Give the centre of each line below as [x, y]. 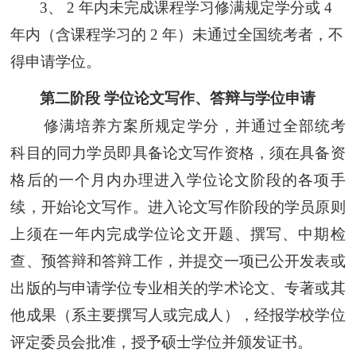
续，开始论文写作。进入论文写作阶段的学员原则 [178, 207]
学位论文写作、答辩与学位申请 [210, 98]
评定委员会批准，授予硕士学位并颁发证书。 [162, 342]
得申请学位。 [56, 61]
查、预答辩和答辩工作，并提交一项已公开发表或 [178, 261]
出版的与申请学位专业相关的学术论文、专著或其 [178, 288]
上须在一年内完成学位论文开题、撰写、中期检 [178, 234]
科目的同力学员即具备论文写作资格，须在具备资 [178, 153]
